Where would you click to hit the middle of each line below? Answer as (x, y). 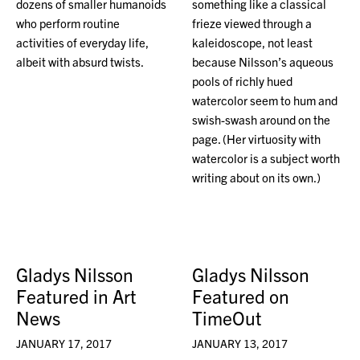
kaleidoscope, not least (253, 43)
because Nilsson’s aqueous (263, 62)
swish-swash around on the (262, 120)
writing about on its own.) (257, 178)
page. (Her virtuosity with (257, 139)
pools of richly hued (243, 81)
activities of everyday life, (82, 43)
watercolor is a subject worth (266, 158)
